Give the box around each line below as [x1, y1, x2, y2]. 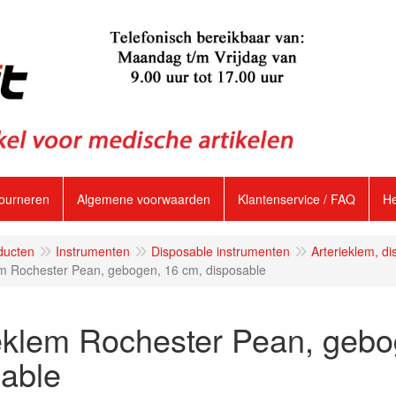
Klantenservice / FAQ [238, 190, 355, 208]
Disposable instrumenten [151, 242, 290, 260]
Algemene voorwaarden [77, 190, 210, 208]
